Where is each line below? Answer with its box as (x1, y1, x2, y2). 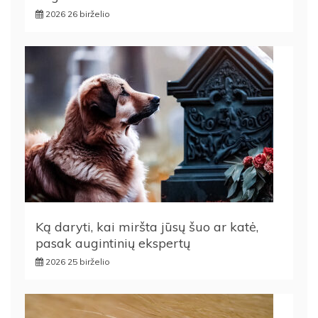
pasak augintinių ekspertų (35, 234, 190, 251)
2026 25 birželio (45, 256, 110, 267)
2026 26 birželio (45, 8, 110, 19)
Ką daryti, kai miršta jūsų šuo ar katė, (35, 218, 258, 235)
